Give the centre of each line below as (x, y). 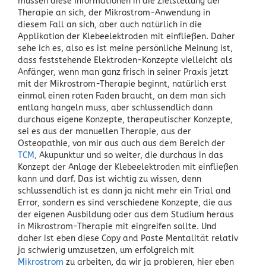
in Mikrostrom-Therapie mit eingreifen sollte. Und (117, 226)
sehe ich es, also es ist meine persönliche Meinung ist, (125, 48)
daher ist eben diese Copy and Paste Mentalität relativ (128, 238)
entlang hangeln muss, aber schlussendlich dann (115, 107)
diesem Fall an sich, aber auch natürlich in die (110, 24)
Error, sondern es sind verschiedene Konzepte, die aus (125, 202)
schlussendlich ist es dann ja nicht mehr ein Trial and (124, 191)
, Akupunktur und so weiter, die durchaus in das (129, 155)
